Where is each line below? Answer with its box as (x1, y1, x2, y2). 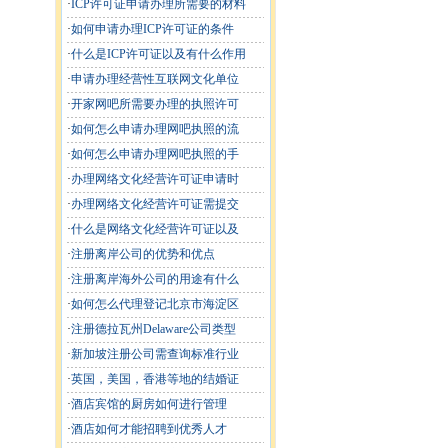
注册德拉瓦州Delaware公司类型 (71, 322, 236, 336)
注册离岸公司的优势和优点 (71, 247, 215, 261)
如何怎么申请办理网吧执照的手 (71, 147, 239, 161)
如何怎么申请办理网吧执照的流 (71, 122, 239, 136)
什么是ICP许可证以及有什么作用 (71, 47, 246, 61)
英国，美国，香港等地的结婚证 (71, 372, 239, 386)
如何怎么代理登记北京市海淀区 (71, 297, 239, 311)
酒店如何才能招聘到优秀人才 (71, 422, 227, 436)
